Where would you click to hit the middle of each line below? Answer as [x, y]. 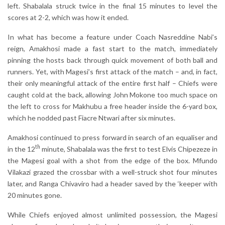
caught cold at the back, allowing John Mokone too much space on [113, 94]
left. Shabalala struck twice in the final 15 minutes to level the [113, 6]
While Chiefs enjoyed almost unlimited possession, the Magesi [113, 214]
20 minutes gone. [35, 195]
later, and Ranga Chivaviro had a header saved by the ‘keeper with [113, 183]
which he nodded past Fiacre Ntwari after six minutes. [91, 118]
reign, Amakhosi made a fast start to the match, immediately [113, 48]
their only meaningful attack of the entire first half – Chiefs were [113, 83]
